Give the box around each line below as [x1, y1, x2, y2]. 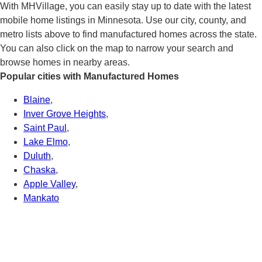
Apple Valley [23, 178, 75, 189]
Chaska [23, 164, 56, 175]
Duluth [23, 150, 51, 161]
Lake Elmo [23, 136, 68, 147]
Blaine [23, 94, 50, 105]
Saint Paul [23, 122, 67, 133]
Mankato [23, 192, 59, 203]
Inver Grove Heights [23, 108, 106, 119]
